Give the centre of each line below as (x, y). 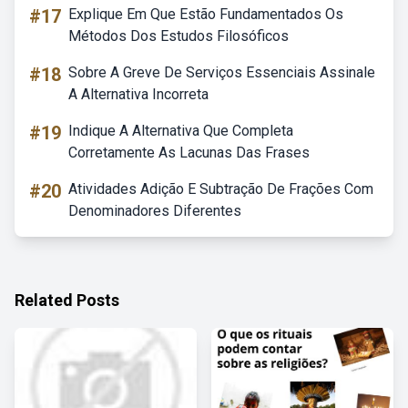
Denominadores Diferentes (155, 211)
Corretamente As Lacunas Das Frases (189, 153)
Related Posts (67, 300)
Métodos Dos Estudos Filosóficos (178, 36)
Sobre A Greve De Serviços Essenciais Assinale (222, 72)
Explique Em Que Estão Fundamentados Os (206, 14)
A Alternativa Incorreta (138, 94)
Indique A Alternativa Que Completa (181, 131)
